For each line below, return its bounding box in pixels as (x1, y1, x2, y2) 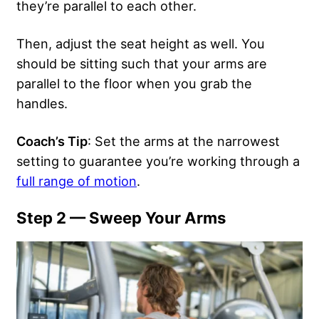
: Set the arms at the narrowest (88, 132, 280, 149)
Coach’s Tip (16, 132, 88, 149)
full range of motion (16, 172, 137, 189)
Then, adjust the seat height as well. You (16, 35, 265, 51)
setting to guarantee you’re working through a (16, 152, 300, 169)
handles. (16, 95, 71, 111)
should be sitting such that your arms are (16, 55, 267, 71)
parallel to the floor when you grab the (16, 75, 252, 91)
